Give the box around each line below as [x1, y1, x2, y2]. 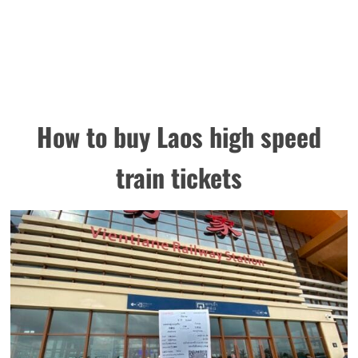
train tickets [116, 158, 242, 197]
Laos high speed [157, 117, 321, 156]
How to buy [37, 117, 157, 156]
